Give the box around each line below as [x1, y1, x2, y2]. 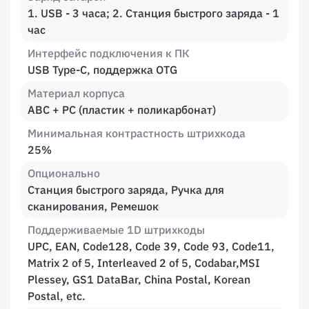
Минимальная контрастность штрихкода [28, 126, 246, 140]
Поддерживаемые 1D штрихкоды [28, 223, 205, 237]
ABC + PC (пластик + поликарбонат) [28, 103, 216, 117]
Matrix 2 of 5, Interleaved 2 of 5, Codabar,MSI [28, 256, 260, 270]
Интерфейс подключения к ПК [28, 46, 190, 60]
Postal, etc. [28, 289, 86, 303]
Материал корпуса [28, 86, 125, 100]
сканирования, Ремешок [28, 199, 159, 213]
